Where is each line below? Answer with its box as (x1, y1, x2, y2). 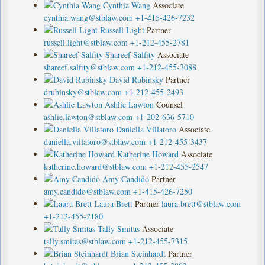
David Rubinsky (109, 73, 164, 85)
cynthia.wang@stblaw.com (44, 11, 134, 23)
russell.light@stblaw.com (44, 36, 128, 48)
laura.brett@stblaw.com (161, 198, 241, 209)
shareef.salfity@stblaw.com (44, 61, 135, 73)
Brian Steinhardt (111, 247, 166, 259)
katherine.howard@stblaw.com (44, 160, 147, 172)
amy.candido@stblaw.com (44, 185, 131, 197)
